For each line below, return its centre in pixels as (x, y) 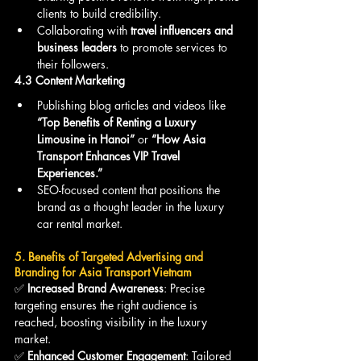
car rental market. (80, 224)
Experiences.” (70, 173)
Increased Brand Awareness (95, 288)
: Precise (186, 288)
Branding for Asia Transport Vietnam (103, 272)
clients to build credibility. (99, 14)
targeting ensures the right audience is (108, 305)
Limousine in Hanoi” (86, 139)
